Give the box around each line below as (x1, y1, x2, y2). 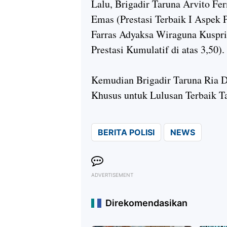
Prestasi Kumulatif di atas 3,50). (91, 43, 224, 57)
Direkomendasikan (105, 198, 187, 209)
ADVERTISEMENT (91, 172, 133, 178)
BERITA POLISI (98, 127, 155, 138)
